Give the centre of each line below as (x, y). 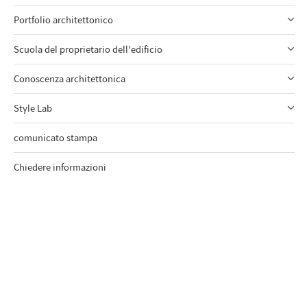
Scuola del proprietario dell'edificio (88, 49)
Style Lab (33, 108)
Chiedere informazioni (60, 167)
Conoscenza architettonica (70, 78)
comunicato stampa (56, 137)
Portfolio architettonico (63, 20)
